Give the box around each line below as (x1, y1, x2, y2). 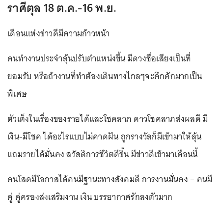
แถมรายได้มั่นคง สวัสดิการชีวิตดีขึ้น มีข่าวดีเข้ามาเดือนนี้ (7, 146, 198, 162)
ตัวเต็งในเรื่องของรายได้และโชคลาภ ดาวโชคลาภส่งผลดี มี (7, 111, 208, 126)
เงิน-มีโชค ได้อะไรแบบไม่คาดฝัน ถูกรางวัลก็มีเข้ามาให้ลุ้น (7, 129, 201, 144)
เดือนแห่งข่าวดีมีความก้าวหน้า (7, 26, 110, 41)
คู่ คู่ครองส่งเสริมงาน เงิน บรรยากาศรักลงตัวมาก (7, 189, 173, 204)
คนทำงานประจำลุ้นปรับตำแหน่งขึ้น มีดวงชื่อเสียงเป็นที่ (7, 51, 192, 66)
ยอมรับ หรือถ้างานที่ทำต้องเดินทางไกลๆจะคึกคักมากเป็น (7, 68, 202, 83)
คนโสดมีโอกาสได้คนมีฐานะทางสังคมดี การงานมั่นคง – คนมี (7, 171, 213, 187)
